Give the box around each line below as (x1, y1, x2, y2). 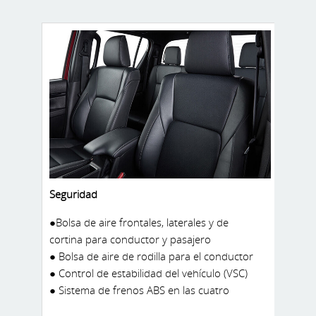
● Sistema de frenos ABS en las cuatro (49, 282, 229, 297)
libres (49, 21, 75, 36)
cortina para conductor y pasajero (49, 231, 211, 246)
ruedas (49, 299, 83, 314)
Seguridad (49, 186, 97, 201)
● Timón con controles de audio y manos (49, 4, 243, 19)
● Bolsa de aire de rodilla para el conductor (49, 248, 253, 263)
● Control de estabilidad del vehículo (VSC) (49, 265, 248, 280)
